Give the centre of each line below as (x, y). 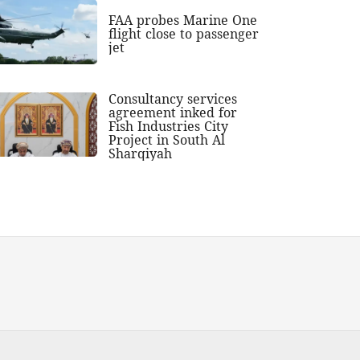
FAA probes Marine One (183, 20)
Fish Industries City (169, 126)
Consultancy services (173, 98)
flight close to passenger (184, 33)
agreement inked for (173, 112)
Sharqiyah (141, 153)
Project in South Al (167, 139)
